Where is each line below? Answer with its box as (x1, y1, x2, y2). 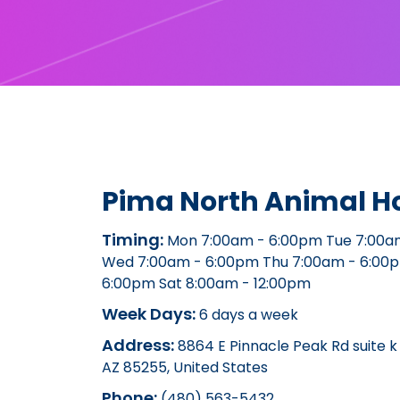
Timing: (102, 229, 163, 251)
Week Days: (102, 303, 196, 325)
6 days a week (196, 304, 298, 325)
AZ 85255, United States (102, 357, 268, 378)
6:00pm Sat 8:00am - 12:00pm (102, 273, 311, 294)
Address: (102, 334, 174, 356)
